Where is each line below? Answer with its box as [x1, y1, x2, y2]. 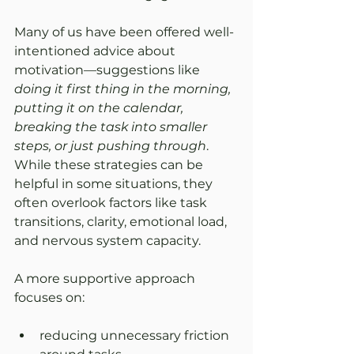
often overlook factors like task [14, 195, 210, 211]
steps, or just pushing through [14, 138, 206, 154]
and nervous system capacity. [14, 233, 201, 249]
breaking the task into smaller [14, 119, 210, 135]
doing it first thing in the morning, [14, 81, 234, 97]
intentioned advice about [14, 43, 179, 59]
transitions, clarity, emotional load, [14, 214, 230, 230]
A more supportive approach [14, 271, 198, 287]
